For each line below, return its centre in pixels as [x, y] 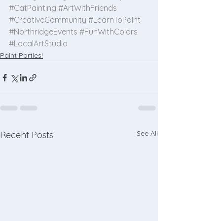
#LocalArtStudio [38, 43]
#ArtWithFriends [88, 8]
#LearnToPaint [114, 20]
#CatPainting [33, 8]
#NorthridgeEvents [43, 32]
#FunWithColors [109, 32]
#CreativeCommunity [48, 20]
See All [147, 133]
